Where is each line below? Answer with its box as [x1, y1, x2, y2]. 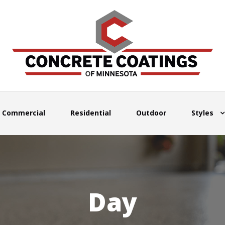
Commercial [2, 107, 45, 118]
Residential [70, 107, 111, 118]
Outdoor [136, 107, 166, 118]
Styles [191, 107, 213, 118]
